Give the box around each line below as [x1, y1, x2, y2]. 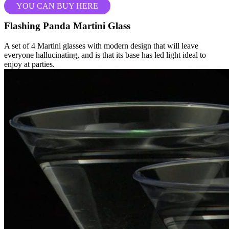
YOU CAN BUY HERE [16, 2, 98, 11]
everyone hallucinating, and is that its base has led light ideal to [4, 50, 206, 59]
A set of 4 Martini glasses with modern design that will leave [4, 41, 198, 50]
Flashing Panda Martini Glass [4, 20, 130, 32]
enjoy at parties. [4, 59, 55, 68]
